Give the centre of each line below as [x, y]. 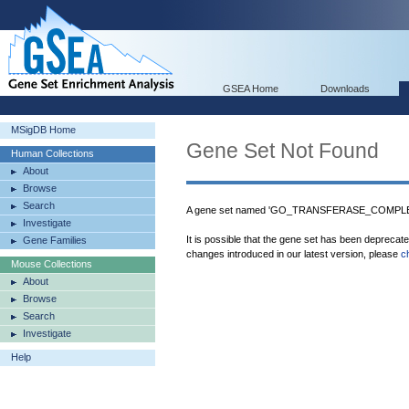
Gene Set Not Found [283, 151]
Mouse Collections [52, 264]
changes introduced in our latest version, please [294, 254]
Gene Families [55, 240]
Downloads [345, 89]
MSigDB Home [43, 130]
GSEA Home [251, 89]
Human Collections [52, 153]
